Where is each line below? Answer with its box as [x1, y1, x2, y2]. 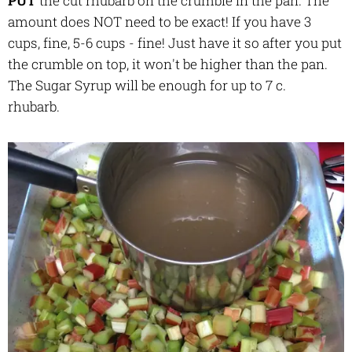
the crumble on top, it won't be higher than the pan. [8, 55, 328, 74]
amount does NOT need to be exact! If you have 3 [8, 13, 311, 31]
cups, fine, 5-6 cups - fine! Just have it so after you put [8, 34, 342, 53]
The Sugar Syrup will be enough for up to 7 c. [8, 76, 286, 95]
